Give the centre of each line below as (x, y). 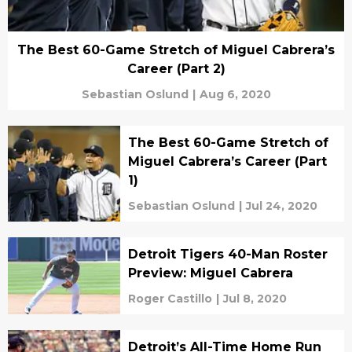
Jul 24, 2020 (281, 206)
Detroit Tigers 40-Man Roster (227, 255)
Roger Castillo (170, 299)
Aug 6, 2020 (235, 95)
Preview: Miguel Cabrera (210, 273)
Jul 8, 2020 (255, 299)
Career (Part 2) (176, 69)
